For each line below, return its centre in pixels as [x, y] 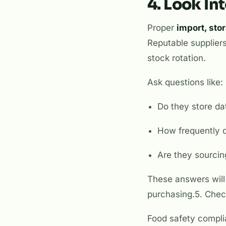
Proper [162, 28]
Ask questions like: [185, 82]
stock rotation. [177, 58]
